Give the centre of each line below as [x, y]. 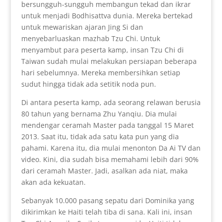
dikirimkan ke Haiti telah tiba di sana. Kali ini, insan [107, 212]
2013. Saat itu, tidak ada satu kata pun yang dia [100, 137]
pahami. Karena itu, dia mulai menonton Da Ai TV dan [111, 148]
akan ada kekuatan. [53, 182]
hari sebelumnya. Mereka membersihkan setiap [101, 73]
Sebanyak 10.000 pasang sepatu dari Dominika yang [108, 201]
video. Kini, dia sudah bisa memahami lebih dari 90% [110, 160]
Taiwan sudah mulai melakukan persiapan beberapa [109, 61]
